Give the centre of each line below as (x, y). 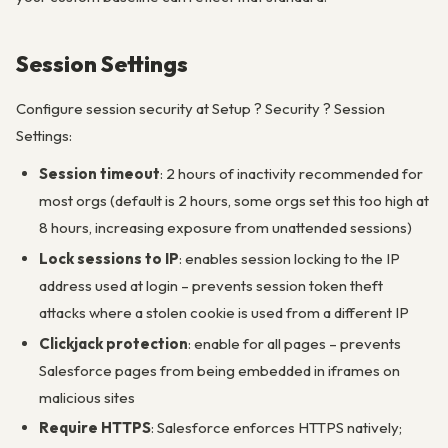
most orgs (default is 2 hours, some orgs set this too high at (233, 200)
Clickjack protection (113, 343)
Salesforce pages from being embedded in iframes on (219, 370)
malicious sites (86, 397)
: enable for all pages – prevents (294, 343)
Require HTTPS (94, 428)
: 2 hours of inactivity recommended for (291, 173)
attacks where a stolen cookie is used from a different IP (223, 312)
